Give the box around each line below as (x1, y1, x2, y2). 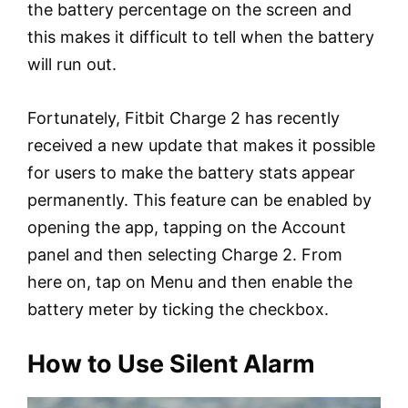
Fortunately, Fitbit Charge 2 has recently (27, 108, 340, 128)
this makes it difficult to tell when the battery (27, 27, 374, 47)
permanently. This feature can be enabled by (27, 190, 372, 210)
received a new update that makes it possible (27, 136, 375, 156)
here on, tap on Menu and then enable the (27, 272, 352, 292)
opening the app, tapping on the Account (27, 218, 346, 238)
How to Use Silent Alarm (27, 349, 315, 380)
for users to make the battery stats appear (27, 163, 355, 183)
